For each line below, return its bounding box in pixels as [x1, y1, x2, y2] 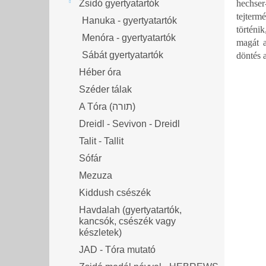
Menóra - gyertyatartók [82, 32, 176, 43]
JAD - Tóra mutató [79, 244, 156, 255]
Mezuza [79, 170, 112, 180]
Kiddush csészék [79, 187, 151, 198]
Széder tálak [79, 84, 132, 94]
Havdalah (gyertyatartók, [79, 204, 182, 215]
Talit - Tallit [79, 135, 123, 146]
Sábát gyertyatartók [82, 49, 163, 60]
